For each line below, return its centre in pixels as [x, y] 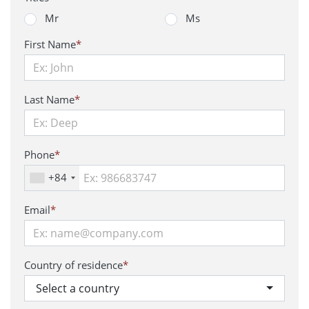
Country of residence [73, 265]
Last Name [49, 99]
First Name [50, 44]
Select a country [78, 288]
